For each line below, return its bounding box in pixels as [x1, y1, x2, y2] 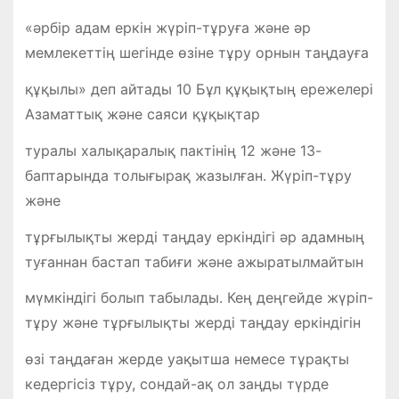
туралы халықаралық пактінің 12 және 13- [24, 141, 322, 159]
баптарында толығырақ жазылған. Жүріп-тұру [24, 166, 352, 184]
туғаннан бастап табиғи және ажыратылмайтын [24, 252, 363, 271]
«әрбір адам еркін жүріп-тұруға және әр [24, 19, 311, 37]
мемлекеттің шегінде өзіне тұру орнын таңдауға [24, 44, 369, 62]
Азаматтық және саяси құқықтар [24, 104, 260, 123]
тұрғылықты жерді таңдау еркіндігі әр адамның [24, 227, 364, 246]
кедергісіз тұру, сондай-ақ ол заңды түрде [24, 375, 329, 394]
